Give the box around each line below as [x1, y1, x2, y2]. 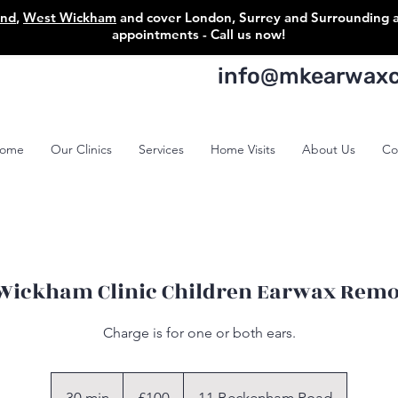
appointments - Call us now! [111, 26, 285, 43]
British [123, 383, 148, 393]
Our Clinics [51, 141, 112, 157]
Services [139, 141, 184, 157]
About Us [302, 141, 355, 157]
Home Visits [211, 141, 275, 157]
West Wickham [23, 9, 116, 26]
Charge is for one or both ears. [102, 324, 296, 341]
